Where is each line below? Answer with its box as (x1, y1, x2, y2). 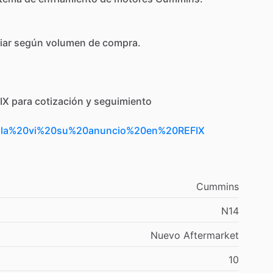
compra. (102, 36, 141, 49)
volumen (46, 36, 86, 49)
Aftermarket (183, 229, 239, 241)
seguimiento (94, 94, 152, 107)
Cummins (196, 180, 239, 193)
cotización (35, 94, 83, 107)
